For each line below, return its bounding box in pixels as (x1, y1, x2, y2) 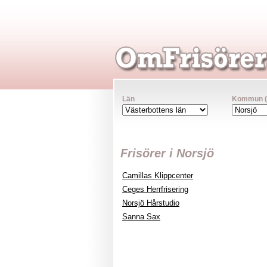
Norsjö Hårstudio (122, 198, 179, 207)
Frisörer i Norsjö (120, 147, 214, 160)
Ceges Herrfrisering (122, 185, 188, 194)
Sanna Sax (122, 212, 160, 221)
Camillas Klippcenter (122, 171, 193, 180)
